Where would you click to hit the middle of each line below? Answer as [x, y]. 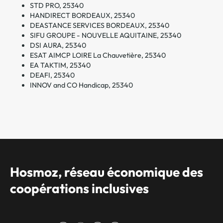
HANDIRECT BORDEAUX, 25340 [82, 15]
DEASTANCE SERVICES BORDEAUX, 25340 [100, 25]
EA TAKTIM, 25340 [60, 65]
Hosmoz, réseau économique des [107, 172]
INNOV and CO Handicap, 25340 [81, 85]
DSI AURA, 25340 [58, 45]
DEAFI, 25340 [52, 75]
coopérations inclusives [79, 188]
